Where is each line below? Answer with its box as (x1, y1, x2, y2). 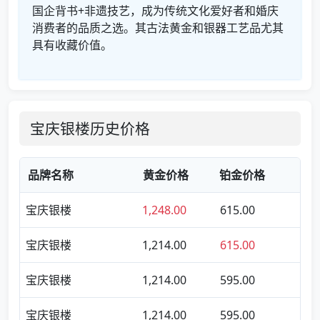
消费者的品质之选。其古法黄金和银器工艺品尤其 (32, 20, 284, 36)
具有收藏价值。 (32, 37, 112, 53)
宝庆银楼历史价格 (30, 119, 150, 139)
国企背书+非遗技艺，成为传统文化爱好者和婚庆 (32, 3, 279, 19)
